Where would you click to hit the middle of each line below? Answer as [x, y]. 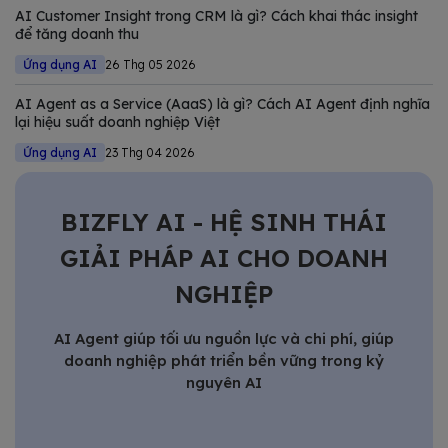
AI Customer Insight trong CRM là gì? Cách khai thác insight [216, 16]
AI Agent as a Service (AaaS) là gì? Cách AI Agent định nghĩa [222, 104]
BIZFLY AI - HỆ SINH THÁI [224, 222]
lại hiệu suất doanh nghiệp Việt [117, 122]
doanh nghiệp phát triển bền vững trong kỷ [224, 361]
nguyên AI [224, 383]
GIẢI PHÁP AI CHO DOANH [224, 258]
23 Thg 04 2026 [150, 153]
